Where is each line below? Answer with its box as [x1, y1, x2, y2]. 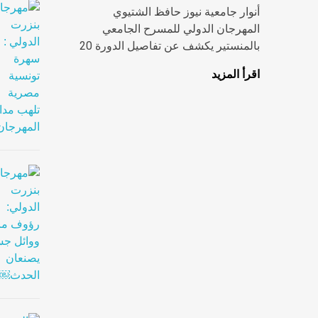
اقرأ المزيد [212, 67, 260, 82]
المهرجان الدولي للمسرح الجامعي [102, 22, 260, 36]
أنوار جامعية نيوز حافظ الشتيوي [113, 5, 260, 19]
